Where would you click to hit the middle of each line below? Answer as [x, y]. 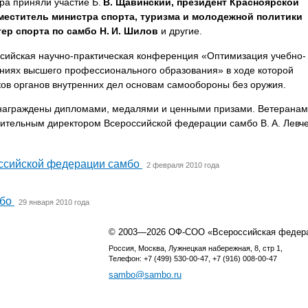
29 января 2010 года [54, 202]
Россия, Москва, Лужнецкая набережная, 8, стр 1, [196, 249]
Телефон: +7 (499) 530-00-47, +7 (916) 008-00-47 [193, 259]
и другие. [180, 31]
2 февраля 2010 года [183, 165]
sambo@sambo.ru [145, 275]
